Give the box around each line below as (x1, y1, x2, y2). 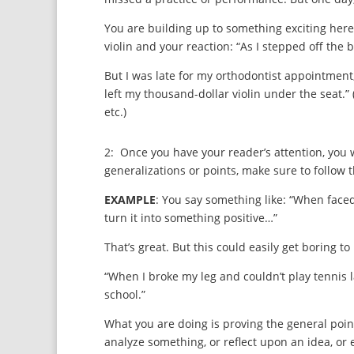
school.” (104, 287, 145, 302)
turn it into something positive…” (104, 210, 277, 225)
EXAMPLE (104, 192, 156, 207)
